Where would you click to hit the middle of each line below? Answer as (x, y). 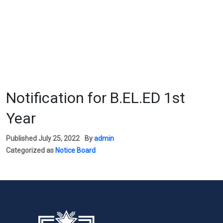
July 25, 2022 (59, 138)
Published (22, 138)
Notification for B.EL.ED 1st (96, 98)
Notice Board (75, 150)
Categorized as (31, 150)
